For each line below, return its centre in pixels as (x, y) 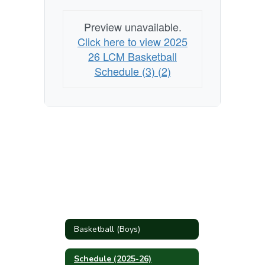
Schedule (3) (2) (132, 71)
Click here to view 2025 (132, 41)
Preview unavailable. (132, 27)
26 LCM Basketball (132, 56)
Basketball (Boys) (107, 229)
